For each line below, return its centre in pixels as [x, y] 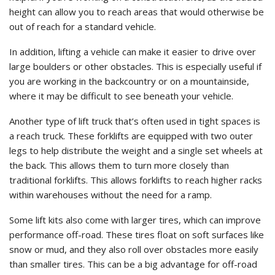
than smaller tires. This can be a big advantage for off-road [133, 264]
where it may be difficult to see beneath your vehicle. [121, 96]
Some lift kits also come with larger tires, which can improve [135, 220]
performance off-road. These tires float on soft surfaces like [137, 235]
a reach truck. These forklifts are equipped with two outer [131, 136]
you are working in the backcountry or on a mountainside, [129, 81]
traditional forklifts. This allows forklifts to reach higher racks [136, 180]
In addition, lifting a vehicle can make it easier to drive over [133, 52]
